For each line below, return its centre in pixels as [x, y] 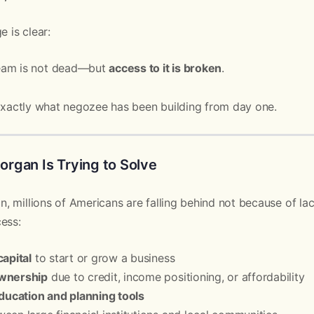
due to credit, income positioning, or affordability [176, 277]
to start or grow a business [103, 258]
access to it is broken [165, 68]
